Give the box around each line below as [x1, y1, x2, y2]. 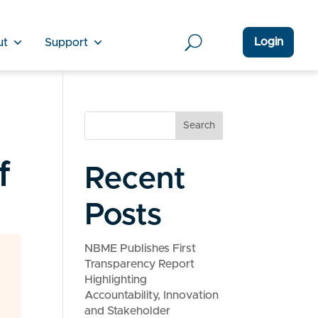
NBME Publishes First [84, 243, 197, 254]
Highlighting [84, 274, 148, 285]
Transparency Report [84, 258, 195, 270]
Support [44, 36, 88, 48]
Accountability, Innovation [84, 290, 219, 301]
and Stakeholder [84, 305, 171, 317]
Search [182, 121, 215, 131]
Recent [84, 164, 187, 194]
